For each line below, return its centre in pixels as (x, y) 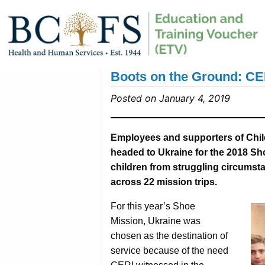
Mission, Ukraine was (156, 221)
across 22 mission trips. (164, 182)
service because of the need (169, 250)
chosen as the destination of (169, 235)
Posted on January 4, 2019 (170, 98)
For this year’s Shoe (153, 206)
